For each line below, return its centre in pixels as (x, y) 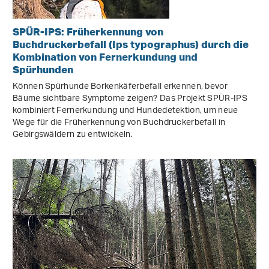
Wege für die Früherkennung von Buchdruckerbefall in (119, 123)
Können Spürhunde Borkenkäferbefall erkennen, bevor (120, 87)
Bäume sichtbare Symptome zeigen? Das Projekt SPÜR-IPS (130, 99)
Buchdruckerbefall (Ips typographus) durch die (131, 44)
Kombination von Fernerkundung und (105, 57)
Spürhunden (43, 70)
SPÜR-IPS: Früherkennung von (88, 32)
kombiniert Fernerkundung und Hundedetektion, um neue (125, 111)
